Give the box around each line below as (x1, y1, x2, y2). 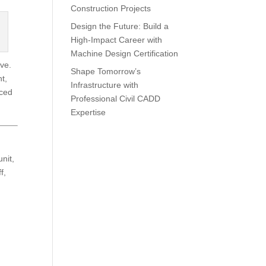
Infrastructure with (71, 80, 139, 90)
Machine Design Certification (71, 49, 179, 58)
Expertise (71, 107, 106, 117)
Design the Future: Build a (71, 21, 169, 31)
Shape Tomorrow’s (71, 66, 141, 76)
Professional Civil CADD (71, 94, 161, 103)
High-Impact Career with (71, 35, 163, 45)
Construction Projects (71, 4, 151, 13)
